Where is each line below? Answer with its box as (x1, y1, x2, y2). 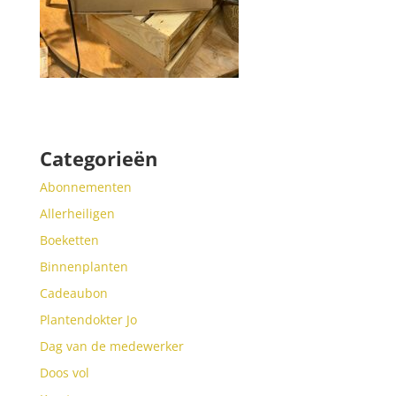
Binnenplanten (39, 258, 128, 275)
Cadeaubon (39, 285, 108, 301)
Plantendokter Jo (39, 311, 137, 328)
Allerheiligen (39, 205, 115, 222)
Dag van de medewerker (39, 338, 184, 354)
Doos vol (39, 364, 89, 381)
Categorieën (39, 145, 157, 171)
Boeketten (39, 232, 99, 248)
